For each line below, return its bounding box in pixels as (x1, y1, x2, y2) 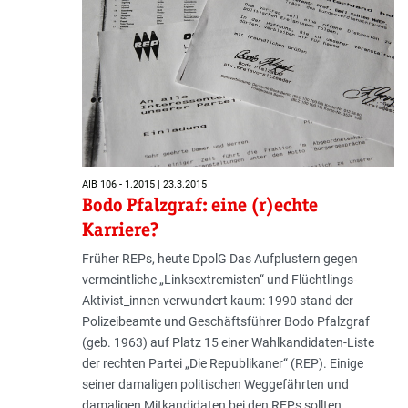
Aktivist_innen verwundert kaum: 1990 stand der (81, 293, 353, 309)
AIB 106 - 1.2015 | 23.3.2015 (81, 178, 207, 190)
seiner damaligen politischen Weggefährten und (81, 377, 349, 393)
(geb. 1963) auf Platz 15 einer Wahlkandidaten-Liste (81, 335, 374, 351)
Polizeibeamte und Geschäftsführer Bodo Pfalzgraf (81, 314, 370, 330)
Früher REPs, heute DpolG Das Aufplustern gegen (81, 251, 358, 267)
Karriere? (81, 218, 158, 242)
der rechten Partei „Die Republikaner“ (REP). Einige (81, 356, 363, 372)
